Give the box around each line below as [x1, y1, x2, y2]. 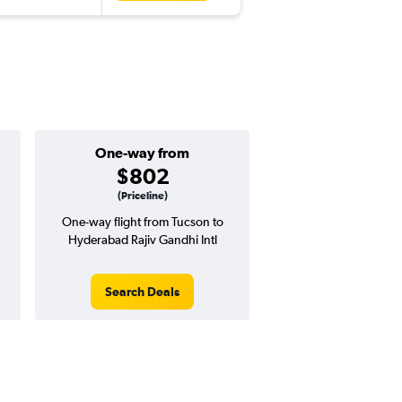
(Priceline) [117, 189, 168, 203]
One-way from [95, 144, 189, 162]
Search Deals [105, 284, 179, 300]
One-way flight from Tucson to [61, 214, 223, 230]
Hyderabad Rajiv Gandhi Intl [67, 232, 217, 248]
